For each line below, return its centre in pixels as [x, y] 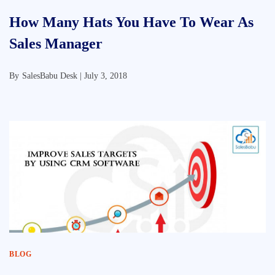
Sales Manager [56, 44]
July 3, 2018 [106, 76]
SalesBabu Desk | [53, 76]
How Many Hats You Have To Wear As [131, 22]
